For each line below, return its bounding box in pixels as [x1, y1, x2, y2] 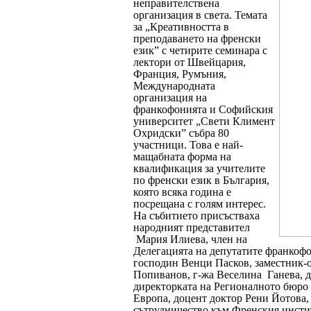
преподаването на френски [133, 32, 261, 44]
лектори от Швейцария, [133, 56, 246, 68]
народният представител [133, 221, 250, 233]
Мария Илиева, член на [136, 233, 247, 245]
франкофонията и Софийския [133, 103, 273, 115]
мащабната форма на [133, 150, 231, 162]
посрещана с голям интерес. [133, 197, 266, 210]
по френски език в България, [133, 174, 269, 186]
